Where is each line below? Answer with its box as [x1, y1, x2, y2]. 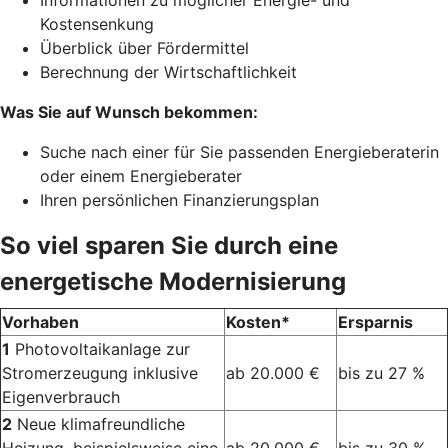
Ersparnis [338, 312, 413, 333]
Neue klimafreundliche [12, 414, 185, 435]
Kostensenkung [40, 14, 154, 35]
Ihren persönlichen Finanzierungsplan [40, 190, 319, 211]
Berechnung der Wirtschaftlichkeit [40, 62, 297, 83]
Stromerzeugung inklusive [2, 363, 198, 384]
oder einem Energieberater [40, 166, 242, 187]
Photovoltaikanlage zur [10, 339, 190, 360]
